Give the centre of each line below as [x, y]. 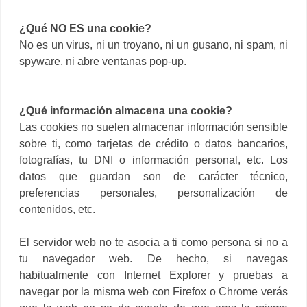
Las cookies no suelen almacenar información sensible [153, 127]
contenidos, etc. [57, 209]
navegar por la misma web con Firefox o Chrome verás [153, 291]
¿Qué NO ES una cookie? [85, 28]
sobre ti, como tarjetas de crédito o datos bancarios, [153, 143]
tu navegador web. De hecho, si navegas [153, 258]
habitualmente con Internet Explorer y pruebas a [153, 275]
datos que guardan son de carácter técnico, [153, 176]
